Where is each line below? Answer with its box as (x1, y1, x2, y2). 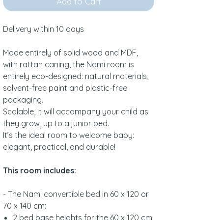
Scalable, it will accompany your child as (3, 107, 148, 117)
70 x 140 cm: (3, 201, 46, 211)
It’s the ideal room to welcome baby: (3, 130, 134, 140)
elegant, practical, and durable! (3, 142, 115, 152)
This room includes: (3, 165, 76, 176)
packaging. (3, 95, 43, 105)
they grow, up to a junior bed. (3, 118, 109, 129)
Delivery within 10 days (3, 24, 84, 34)
